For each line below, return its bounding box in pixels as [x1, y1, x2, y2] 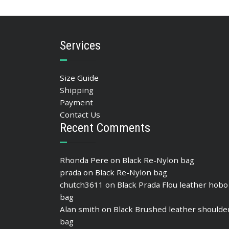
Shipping [60, 85, 94, 96]
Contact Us [60, 109, 100, 120]
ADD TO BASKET [123, 10, 193, 20]
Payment [60, 97, 93, 108]
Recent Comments [60, 121, 150, 135]
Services [60, 38, 101, 53]
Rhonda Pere [60, 155, 108, 166]
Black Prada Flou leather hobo [117, 179, 228, 190]
